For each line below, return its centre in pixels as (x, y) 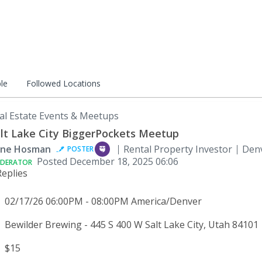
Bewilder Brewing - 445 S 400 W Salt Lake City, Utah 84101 (130, 225)
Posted (53, 161)
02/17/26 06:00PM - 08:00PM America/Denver (102, 201)
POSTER (80, 149)
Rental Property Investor (178, 149)
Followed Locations (63, 83)
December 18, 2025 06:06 (124, 161)
